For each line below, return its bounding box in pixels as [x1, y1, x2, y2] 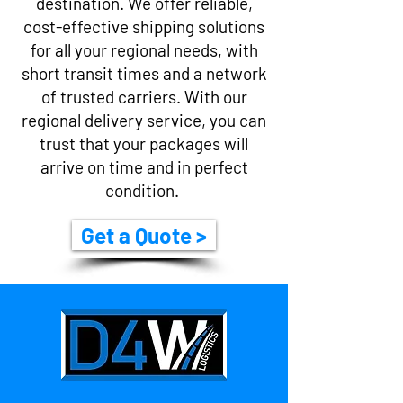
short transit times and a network [21, 63, 267, 84]
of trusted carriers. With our [40, 86, 247, 107]
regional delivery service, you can [22, 110, 266, 130]
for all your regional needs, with [30, 40, 258, 60]
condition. [105, 180, 183, 201]
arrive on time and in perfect [40, 157, 248, 177]
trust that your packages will [40, 133, 248, 154]
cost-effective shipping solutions [23, 16, 264, 37]
